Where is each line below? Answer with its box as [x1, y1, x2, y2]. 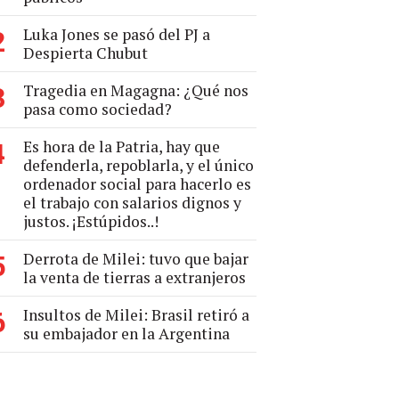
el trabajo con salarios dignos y [23, 192, 241, 213]
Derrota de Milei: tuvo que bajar [23, 248, 248, 269]
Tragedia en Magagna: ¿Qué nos [23, 80, 248, 101]
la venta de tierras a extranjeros [23, 267, 246, 288]
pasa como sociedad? [23, 99, 172, 119]
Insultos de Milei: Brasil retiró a [23, 305, 249, 325]
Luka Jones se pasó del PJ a [23, 24, 210, 45]
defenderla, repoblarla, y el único [23, 155, 254, 175]
